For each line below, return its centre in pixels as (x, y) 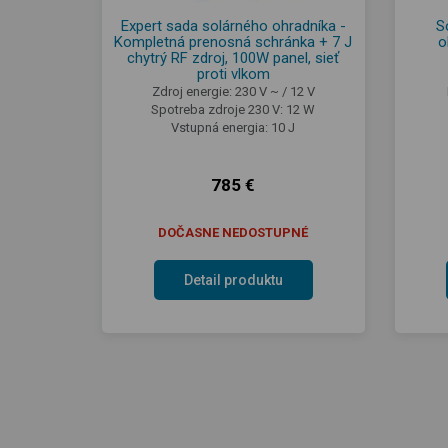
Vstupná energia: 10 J (233, 127)
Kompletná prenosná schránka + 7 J (233, 41)
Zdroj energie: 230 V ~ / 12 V (233, 91)
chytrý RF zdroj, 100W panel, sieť (233, 57)
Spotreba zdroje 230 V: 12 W (233, 109)
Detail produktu (233, 279)
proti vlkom (233, 73)
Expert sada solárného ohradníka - (233, 25)
